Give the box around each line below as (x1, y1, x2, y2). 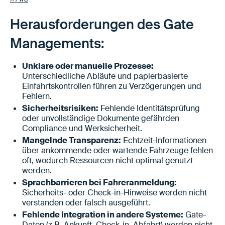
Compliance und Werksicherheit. (22, 123, 142, 134)
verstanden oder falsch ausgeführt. (22, 197, 150, 208)
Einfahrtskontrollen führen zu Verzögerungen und (22, 80, 201, 91)
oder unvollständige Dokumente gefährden (22, 113, 179, 124)
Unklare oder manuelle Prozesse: (22, 60, 154, 71)
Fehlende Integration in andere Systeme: (22, 209, 183, 220)
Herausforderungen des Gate (10, 15, 194, 33)
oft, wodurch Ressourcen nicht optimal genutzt (22, 155, 193, 166)
